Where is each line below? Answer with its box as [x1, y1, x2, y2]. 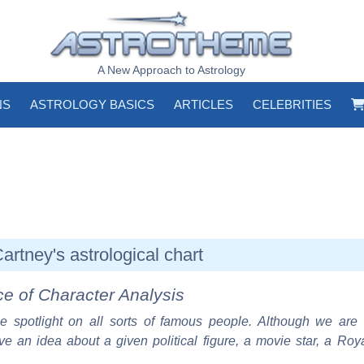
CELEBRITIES [253, 97, 331, 111]
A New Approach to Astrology [97, 63, 245, 76]
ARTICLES [174, 97, 233, 111]
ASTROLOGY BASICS [30, 97, 154, 111]
